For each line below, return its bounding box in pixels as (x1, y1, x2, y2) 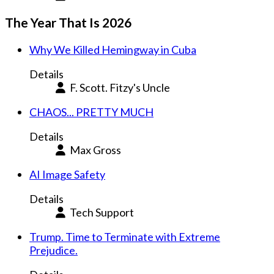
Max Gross (69, 143, 121, 157)
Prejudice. (29, 243, 78, 257)
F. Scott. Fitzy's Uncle (69, 81, 170, 95)
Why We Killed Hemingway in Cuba (29, 43, 196, 57)
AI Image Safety (29, 168, 105, 182)
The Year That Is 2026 (5, 15, 131, 31)
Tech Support (69, 206, 134, 220)
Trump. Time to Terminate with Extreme (29, 230, 220, 244)
